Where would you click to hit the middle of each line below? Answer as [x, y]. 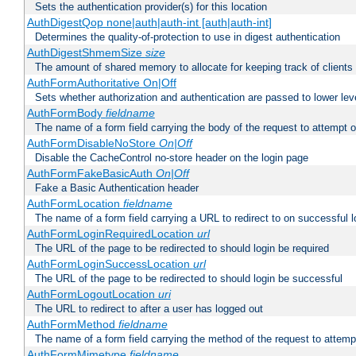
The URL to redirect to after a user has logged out [149, 309]
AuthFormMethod [72, 325]
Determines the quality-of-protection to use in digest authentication [188, 37]
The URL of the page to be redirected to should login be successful [189, 279]
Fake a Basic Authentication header [117, 188]
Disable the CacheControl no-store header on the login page [172, 158]
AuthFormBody [66, 113]
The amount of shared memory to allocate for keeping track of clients [194, 68]
